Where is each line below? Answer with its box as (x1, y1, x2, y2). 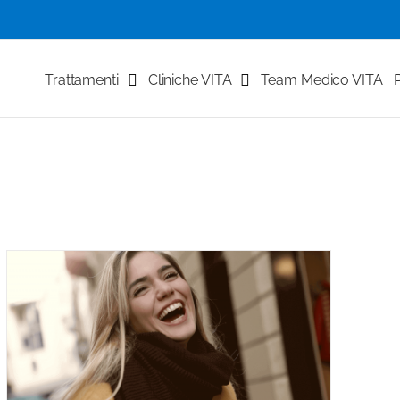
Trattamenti (44, 71, 119, 88)
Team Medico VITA (261, 71, 383, 88)
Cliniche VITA (147, 71, 232, 88)
